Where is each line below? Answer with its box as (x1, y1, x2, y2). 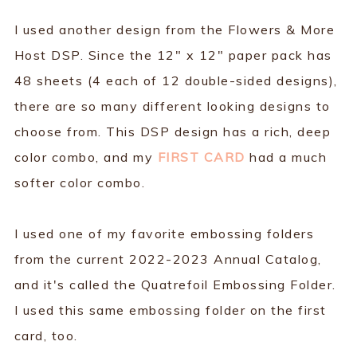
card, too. (14, 327, 78, 343)
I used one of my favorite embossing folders (14, 225, 315, 241)
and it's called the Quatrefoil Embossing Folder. (14, 276, 336, 292)
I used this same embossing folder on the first (14, 301, 327, 318)
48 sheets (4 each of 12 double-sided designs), (14, 72, 338, 88)
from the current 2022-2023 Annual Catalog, (14, 250, 322, 267)
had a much (245, 148, 328, 165)
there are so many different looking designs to (14, 97, 331, 114)
